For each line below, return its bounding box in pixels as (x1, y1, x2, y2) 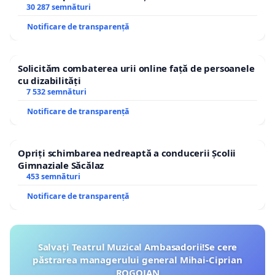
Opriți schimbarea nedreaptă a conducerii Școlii (18, 146, 236, 159)
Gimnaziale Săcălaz (18, 158, 104, 171)
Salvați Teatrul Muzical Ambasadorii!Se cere (37, 240, 238, 253)
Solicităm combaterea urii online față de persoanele (18, 61, 255, 74)
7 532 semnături (26, 86, 87, 97)
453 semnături (26, 171, 80, 182)
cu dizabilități (18, 74, 81, 87)
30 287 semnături (26, 1, 91, 12)
